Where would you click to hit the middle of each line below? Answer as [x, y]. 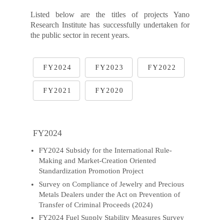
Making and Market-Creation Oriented [98, 160]
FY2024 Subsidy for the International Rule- [106, 150]
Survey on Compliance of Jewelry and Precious [112, 184]
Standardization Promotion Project [91, 171]
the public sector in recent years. [80, 35]
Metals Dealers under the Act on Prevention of [110, 194]
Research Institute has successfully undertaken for [110, 25]
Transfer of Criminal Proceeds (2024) [96, 205]
